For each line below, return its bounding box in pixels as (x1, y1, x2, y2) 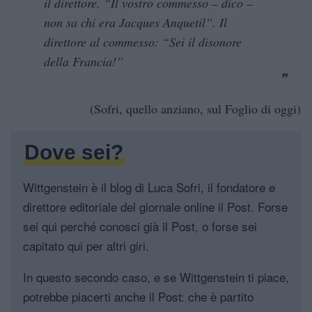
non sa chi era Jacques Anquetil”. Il (44, 13, 227, 31)
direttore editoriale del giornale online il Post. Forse (23, 197, 288, 215)
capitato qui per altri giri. (23, 236, 149, 254)
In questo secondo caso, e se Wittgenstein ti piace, (23, 267, 289, 286)
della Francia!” (44, 52, 123, 70)
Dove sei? (24, 140, 123, 164)
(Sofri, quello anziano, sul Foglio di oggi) (90, 100, 301, 117)
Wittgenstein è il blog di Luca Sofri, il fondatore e (23, 178, 275, 196)
